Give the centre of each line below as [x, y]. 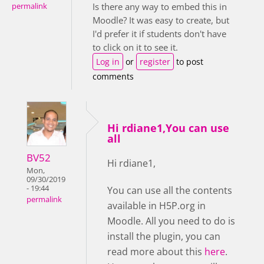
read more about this [156, 251]
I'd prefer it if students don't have [159, 33]
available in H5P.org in [156, 205]
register [155, 61]
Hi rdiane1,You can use [168, 128]
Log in [108, 61]
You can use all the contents [170, 190]
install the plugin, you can [164, 236]
